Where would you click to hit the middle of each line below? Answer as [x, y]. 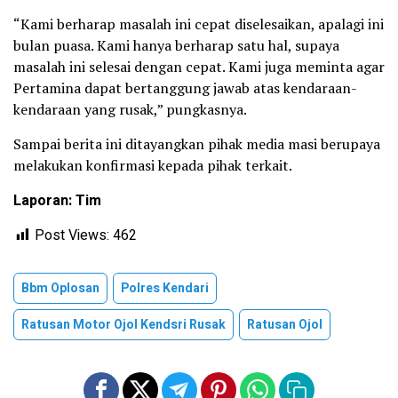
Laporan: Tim [57, 201]
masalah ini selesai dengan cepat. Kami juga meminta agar [199, 67]
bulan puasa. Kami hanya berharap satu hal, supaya [176, 46]
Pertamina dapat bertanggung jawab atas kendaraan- [185, 88]
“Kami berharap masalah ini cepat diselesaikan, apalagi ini [199, 24]
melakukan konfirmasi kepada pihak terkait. [153, 166]
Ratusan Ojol [285, 325]
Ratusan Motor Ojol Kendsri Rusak [123, 325]
